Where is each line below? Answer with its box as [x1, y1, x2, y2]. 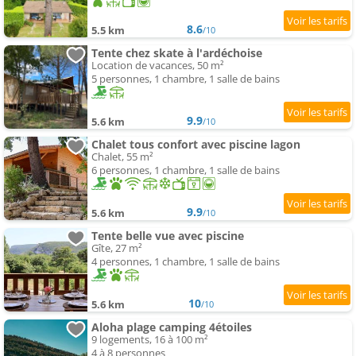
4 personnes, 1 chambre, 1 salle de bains [91, 254, 280, 269]
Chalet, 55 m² [91, 149, 153, 164]
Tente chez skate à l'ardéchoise [91, 45, 262, 61]
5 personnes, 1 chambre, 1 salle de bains [91, 72, 280, 87]
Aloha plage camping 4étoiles [91, 319, 252, 335]
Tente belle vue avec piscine [91, 228, 244, 244]
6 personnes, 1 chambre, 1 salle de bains [91, 163, 280, 178]
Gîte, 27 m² [91, 241, 142, 256]
